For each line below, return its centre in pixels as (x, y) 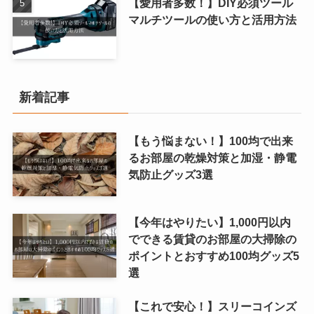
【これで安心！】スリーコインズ (212, 306)
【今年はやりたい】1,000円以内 (209, 222)
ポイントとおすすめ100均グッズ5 (213, 255)
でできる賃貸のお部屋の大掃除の (212, 239)
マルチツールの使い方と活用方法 (212, 19)
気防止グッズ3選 (170, 174)
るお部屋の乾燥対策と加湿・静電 (212, 157)
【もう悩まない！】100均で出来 (210, 141)
